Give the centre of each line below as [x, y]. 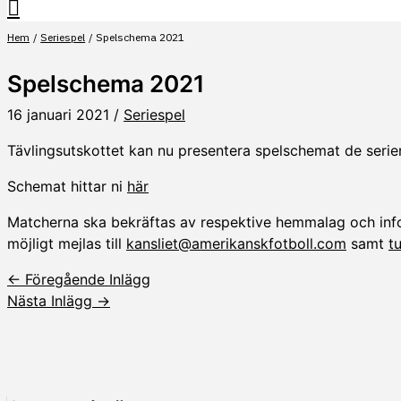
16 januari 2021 [60, 114]
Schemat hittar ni [67, 186]
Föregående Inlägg [85, 279]
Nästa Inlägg [52, 300]
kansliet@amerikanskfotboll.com [236, 243]
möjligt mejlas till [67, 243]
